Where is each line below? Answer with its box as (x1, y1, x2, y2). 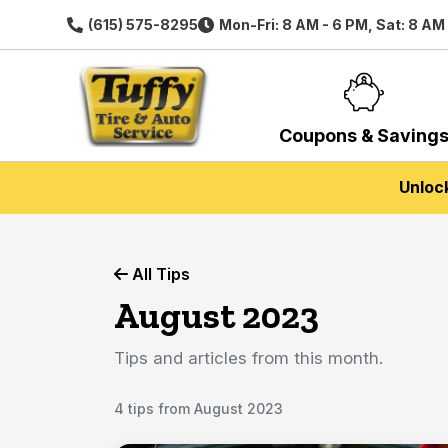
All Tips (128, 264, 190, 284)
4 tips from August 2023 (114, 400, 283, 417)
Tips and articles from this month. (114, 348, 383, 368)
